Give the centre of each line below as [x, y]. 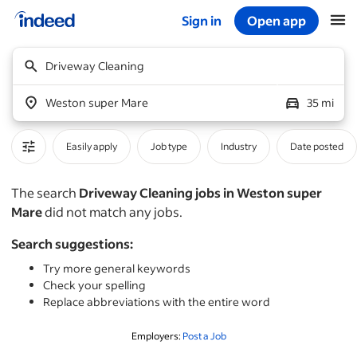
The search [45, 192]
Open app [277, 20]
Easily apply [92, 146]
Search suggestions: [72, 243]
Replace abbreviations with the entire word [157, 302]
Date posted [317, 146]
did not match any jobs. [112, 212]
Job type [169, 146]
